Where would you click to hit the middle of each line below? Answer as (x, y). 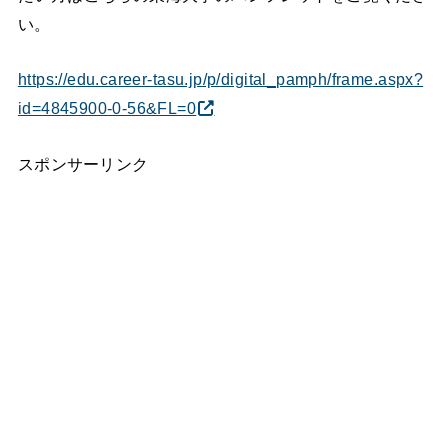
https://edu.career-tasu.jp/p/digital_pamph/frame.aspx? (220, 79)
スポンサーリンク (83, 164)
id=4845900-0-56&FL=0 (107, 108)
